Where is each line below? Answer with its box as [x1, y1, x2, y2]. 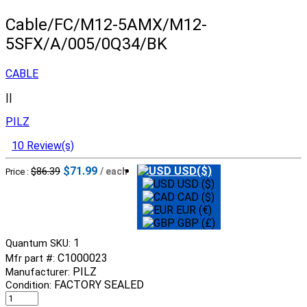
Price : [5, 167, 31, 177]
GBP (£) [175, 217, 215, 230]
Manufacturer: [5, 265, 73, 278]
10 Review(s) [12, 139, 74, 153]
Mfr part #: [5, 252, 58, 265]
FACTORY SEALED [54, 278, 144, 291]
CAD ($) [175, 191, 214, 204]
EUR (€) [173, 204, 212, 217]
